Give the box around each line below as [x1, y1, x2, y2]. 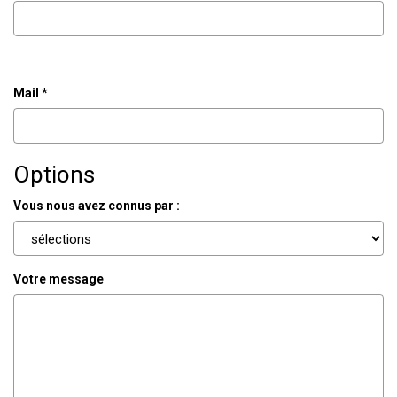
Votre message [13, 272, 104, 286]
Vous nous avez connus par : [13, 198, 183, 213]
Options [13, 160, 95, 188]
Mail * [13, 85, 48, 100]
